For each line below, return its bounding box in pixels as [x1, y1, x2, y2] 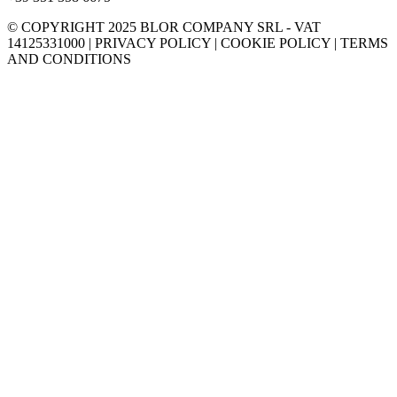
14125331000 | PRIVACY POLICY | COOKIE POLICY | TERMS [7, 35, 388, 51]
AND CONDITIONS [7, 51, 131, 67]
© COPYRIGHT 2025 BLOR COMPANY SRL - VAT [7, 19, 321, 35]
